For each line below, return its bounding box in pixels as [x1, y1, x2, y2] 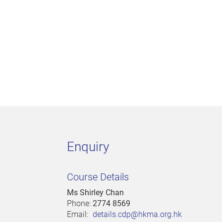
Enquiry [67, 139, 109, 155]
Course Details [67, 171, 129, 183]
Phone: [67, 199, 93, 209]
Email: [67, 210, 90, 220]
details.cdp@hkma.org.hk [93, 210, 182, 220]
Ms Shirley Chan [67, 188, 124, 198]
